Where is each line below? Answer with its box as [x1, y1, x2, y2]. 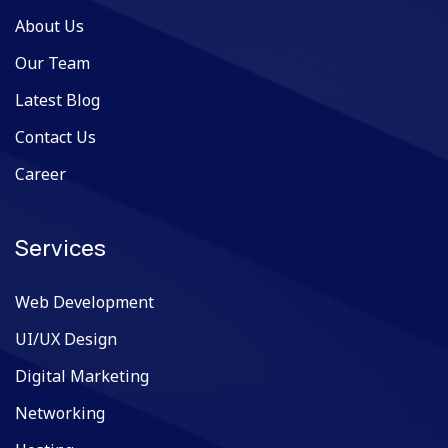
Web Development [15, 291, 154, 314]
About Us [15, 15, 84, 38]
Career [15, 163, 66, 186]
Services [15, 233, 106, 264]
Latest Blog [15, 89, 100, 112]
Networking [15, 402, 105, 425]
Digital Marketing [15, 365, 149, 388]
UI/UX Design [15, 328, 117, 351]
